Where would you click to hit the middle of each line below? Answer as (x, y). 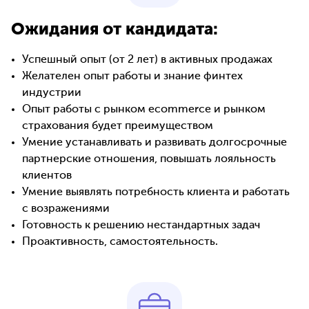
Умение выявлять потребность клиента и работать (156, 193)
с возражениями (66, 209)
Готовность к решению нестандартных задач (141, 226)
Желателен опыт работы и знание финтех (132, 77)
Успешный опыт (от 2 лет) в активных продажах (147, 60)
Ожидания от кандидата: (114, 30)
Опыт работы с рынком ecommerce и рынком (144, 110)
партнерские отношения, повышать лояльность (149, 160)
